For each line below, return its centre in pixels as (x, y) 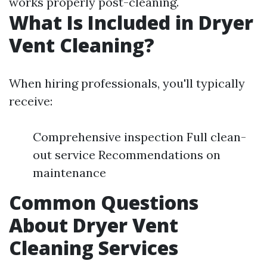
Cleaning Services (94, 248)
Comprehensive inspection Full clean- (139, 137)
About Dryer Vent (94, 225)
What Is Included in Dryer (131, 23)
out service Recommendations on (127, 155)
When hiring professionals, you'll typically (127, 83)
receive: (31, 101)
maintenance (69, 173)
